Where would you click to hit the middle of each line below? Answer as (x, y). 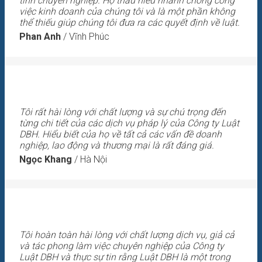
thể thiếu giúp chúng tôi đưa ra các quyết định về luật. (130, 23)
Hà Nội (94, 159)
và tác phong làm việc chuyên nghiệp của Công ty (122, 246)
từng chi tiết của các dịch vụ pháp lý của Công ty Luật (129, 123)
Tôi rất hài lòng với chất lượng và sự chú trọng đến (123, 112)
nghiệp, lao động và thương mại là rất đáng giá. (117, 145)
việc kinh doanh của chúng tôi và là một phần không (127, 12)
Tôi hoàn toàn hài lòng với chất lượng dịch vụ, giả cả (127, 235)
